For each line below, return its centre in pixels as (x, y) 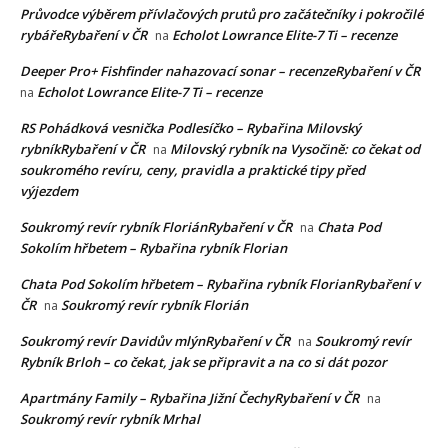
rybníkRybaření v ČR (82, 149)
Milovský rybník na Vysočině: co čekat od (295, 149)
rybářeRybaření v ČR (83, 35)
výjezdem (49, 191)
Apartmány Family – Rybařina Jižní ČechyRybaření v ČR (189, 398)
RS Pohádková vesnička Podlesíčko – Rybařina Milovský (190, 128)
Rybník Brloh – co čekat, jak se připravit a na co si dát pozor (203, 362)
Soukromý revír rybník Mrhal (110, 419)
